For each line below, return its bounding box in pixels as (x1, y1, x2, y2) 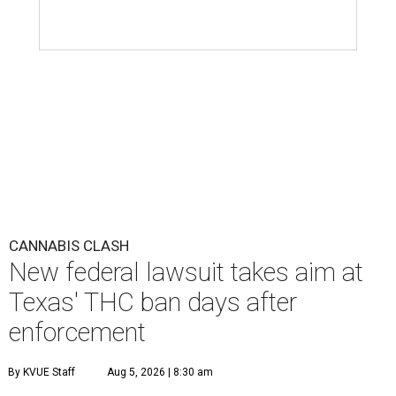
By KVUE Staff (8, 366, 75, 378)
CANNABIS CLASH (9, 237, 129, 255)
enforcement (9, 317, 146, 347)
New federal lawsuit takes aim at (9, 257, 363, 287)
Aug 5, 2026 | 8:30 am (107, 366, 213, 378)
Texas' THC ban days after (9, 287, 297, 317)
